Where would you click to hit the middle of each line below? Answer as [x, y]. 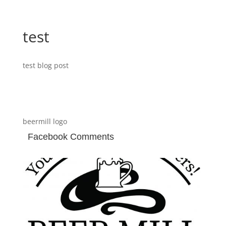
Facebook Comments [71, 137]
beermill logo [45, 121]
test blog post [45, 65]
